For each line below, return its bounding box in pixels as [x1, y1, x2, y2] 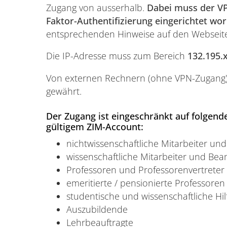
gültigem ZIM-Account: [46, 121, 143, 133]
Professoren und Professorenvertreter [66, 163, 224, 176]
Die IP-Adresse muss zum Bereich [46, 50, 187, 62]
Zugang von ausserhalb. [46, 1, 147, 14]
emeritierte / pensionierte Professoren [66, 176, 225, 189]
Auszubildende [66, 203, 128, 215]
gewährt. [46, 85, 82, 97]
